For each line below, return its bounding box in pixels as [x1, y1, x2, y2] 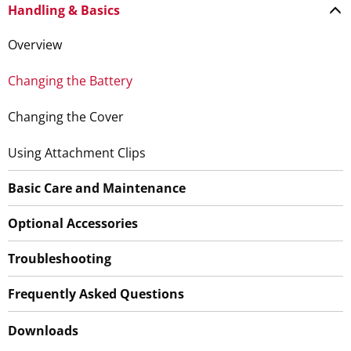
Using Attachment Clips [8, 143, 146, 161]
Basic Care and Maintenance [8, 179, 186, 197]
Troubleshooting [8, 249, 111, 267]
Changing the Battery [8, 71, 132, 89]
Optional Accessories [8, 214, 138, 232]
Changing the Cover [8, 107, 124, 125]
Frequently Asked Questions [8, 284, 184, 302]
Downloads [8, 321, 78, 339]
